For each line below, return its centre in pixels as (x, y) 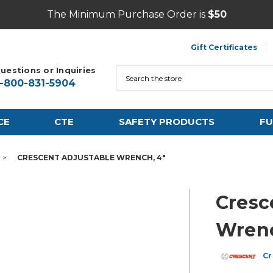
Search (131, 71)
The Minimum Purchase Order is (127, 14)
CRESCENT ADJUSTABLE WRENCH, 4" (92, 157)
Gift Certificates (224, 47)
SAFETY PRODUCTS (166, 122)
